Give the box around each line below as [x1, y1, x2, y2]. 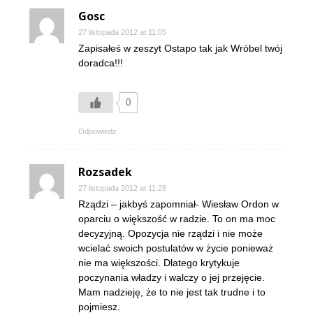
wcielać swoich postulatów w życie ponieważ [78, 242, 273, 254]
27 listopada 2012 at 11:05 [78, 28, 166, 36]
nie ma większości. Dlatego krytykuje [78, 257, 240, 268]
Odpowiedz [78, 127, 117, 136]
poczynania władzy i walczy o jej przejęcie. [78, 272, 265, 283]
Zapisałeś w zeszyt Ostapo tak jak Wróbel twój [78, 43, 282, 54]
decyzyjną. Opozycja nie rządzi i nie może [78, 228, 263, 239]
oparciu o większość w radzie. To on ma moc [78, 213, 275, 224]
